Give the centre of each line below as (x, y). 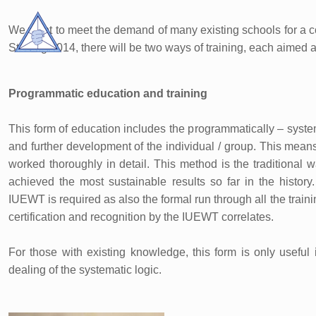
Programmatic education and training (108, 93)
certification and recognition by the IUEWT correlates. (141, 217)
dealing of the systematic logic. (85, 270)
